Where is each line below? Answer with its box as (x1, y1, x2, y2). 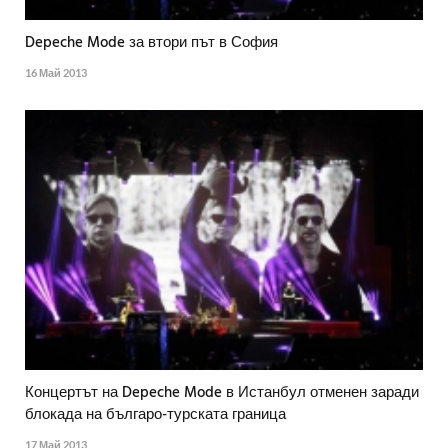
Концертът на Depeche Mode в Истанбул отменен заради (25, 381, 419, 406)
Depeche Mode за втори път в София (25, 30, 278, 55)
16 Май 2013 (25, 65, 87, 79)
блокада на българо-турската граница (25, 403, 286, 428)
